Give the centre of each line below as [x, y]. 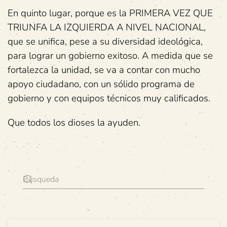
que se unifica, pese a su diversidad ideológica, [105, 41]
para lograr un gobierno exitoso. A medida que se [110, 55]
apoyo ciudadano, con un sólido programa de [101, 84]
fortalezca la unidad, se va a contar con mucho [104, 70]
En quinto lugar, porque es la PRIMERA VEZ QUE [110, 13]
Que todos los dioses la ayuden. [74, 122]
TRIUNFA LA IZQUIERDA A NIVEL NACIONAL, [107, 27]
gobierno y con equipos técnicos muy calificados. [109, 98]
